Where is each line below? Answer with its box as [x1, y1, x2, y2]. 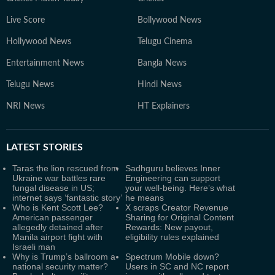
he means [125, 193, 164, 203]
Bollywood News [137, 16, 201, 25]
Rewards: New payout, [125, 222, 213, 232]
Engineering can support [125, 173, 220, 183]
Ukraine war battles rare [12, 173, 106, 183]
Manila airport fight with [12, 232, 103, 242]
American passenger [12, 212, 93, 222]
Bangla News [137, 59, 187, 68]
